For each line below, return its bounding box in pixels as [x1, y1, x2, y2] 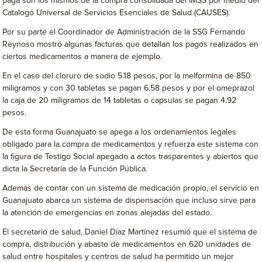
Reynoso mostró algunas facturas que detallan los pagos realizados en [2, 40, 259, 49]
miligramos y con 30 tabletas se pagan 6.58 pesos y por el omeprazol [2, 84, 255, 92]
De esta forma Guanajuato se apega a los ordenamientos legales [2, 128, 237, 136]
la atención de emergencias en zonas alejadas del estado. [2, 209, 212, 217]
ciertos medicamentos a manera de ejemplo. [2, 53, 163, 61]
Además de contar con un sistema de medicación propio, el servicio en [2, 184, 260, 192]
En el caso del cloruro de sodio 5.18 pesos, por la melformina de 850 [2, 72, 251, 80]
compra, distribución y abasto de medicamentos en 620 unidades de [2, 240, 251, 249]
